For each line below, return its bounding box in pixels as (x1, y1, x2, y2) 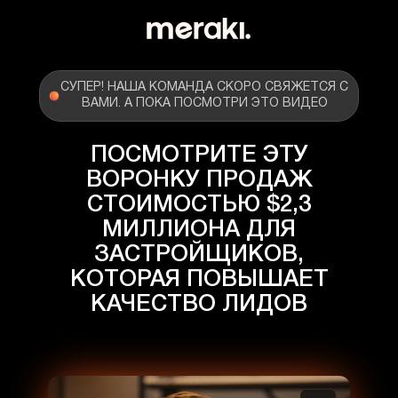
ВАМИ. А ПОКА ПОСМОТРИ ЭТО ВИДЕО (81, 98, 328, 109)
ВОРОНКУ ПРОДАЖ (85, 170, 313, 191)
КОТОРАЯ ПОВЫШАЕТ (69, 269, 329, 291)
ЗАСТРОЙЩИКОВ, (94, 244, 304, 266)
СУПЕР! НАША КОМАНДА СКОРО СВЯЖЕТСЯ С (60, 82, 348, 93)
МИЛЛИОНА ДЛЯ (102, 219, 296, 241)
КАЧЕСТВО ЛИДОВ (91, 294, 307, 315)
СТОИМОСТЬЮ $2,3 (87, 195, 311, 216)
